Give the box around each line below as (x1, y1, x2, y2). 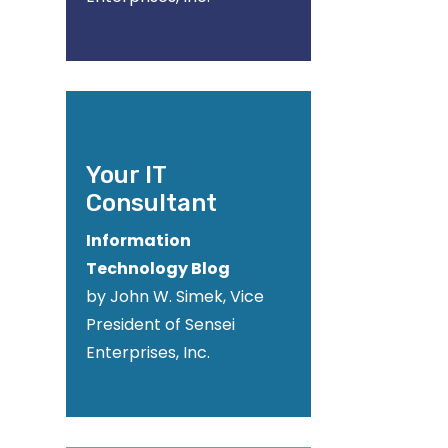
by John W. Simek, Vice (85, 285, 264, 308)
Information (85, 229, 191, 252)
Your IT (85, 161, 166, 189)
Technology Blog (85, 257, 230, 280)
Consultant (85, 189, 217, 217)
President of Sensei (85, 313, 235, 336)
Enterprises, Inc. (85, 341, 210, 364)
